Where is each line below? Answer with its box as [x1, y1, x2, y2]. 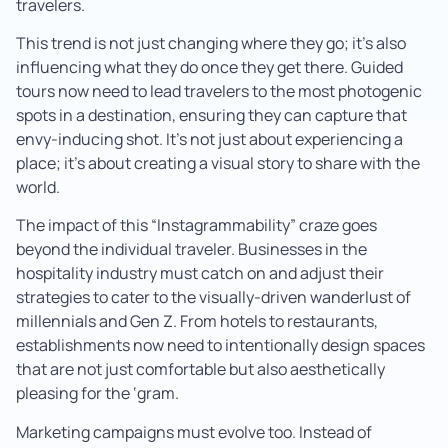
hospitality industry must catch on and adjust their [16, 262, 384, 285]
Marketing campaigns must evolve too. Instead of [16, 420, 372, 443]
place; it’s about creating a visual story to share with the [16, 152, 420, 174]
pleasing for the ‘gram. [16, 382, 179, 405]
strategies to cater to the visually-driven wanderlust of [16, 286, 411, 309]
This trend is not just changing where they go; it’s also [16, 32, 406, 54]
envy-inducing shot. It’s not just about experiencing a [16, 128, 403, 150]
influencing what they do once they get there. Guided [16, 56, 403, 78]
